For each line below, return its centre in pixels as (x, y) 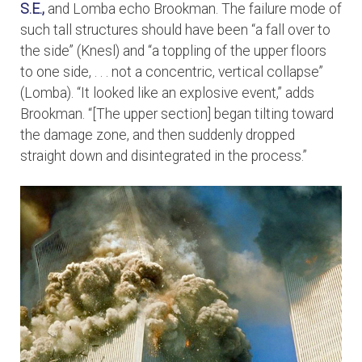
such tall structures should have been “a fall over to (175, 30)
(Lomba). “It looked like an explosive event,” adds (167, 93)
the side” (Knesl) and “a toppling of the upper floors (173, 51)
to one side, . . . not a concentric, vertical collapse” (172, 72)
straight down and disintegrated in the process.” (164, 156)
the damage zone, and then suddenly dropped (158, 135)
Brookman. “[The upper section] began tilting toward (177, 114)
